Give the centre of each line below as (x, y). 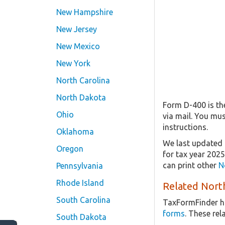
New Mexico (78, 46)
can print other (191, 165)
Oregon (70, 149)
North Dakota (81, 97)
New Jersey (77, 29)
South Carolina (83, 200)
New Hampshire (85, 12)
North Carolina (83, 80)
